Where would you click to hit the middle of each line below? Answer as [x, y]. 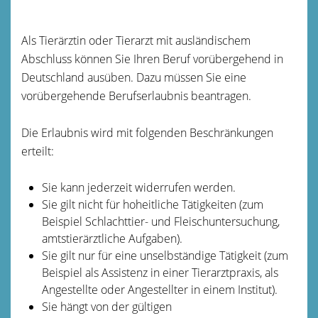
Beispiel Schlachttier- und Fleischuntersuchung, [160, 221]
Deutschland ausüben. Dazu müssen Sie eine [134, 77]
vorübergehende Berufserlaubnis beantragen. [136, 95]
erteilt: [38, 151]
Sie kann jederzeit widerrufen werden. [138, 187]
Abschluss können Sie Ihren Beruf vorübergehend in [152, 59]
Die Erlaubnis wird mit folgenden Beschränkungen [147, 132]
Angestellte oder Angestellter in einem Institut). [159, 289]
